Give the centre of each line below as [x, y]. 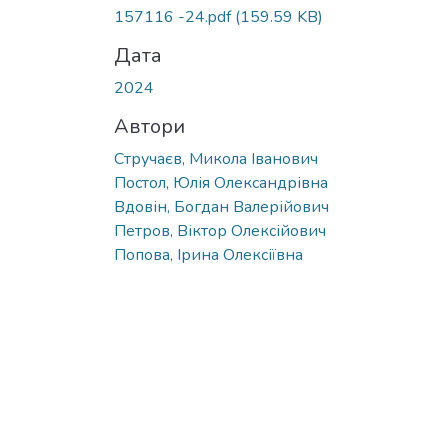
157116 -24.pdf [174, 16]
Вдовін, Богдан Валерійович [221, 206]
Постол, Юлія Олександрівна [221, 182]
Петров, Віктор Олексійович [220, 230]
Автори [149, 126]
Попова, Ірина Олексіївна [208, 254]
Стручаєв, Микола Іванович [216, 158]
